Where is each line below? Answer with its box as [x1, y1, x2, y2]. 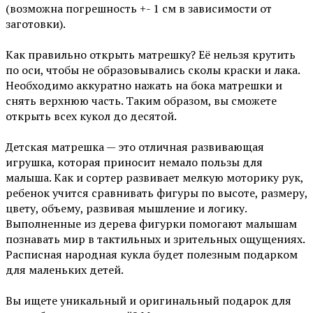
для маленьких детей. [6, 261, 124, 277]
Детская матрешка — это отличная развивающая [6, 138, 264, 154]
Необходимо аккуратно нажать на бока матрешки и [6, 77, 282, 93]
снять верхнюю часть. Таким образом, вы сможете [6, 92, 277, 108]
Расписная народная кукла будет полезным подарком [6, 246, 298, 262]
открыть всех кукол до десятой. [6, 108, 177, 124]
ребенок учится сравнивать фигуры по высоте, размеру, [6, 184, 307, 201]
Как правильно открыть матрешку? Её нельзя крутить [6, 46, 296, 62]
